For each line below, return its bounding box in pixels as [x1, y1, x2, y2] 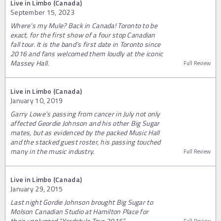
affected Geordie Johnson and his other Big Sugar [10, 118, 160, 128]
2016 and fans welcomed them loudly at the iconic [10, 48, 163, 59]
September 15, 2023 [10, 7, 75, 17]
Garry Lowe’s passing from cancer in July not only [10, 109, 160, 119]
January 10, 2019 [10, 95, 63, 106]
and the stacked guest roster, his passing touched [10, 137, 161, 147]
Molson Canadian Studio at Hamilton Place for [10, 206, 149, 217]
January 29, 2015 [10, 184, 63, 194]
